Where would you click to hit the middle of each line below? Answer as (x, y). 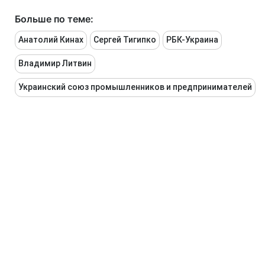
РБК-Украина (192, 40)
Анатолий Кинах (51, 40)
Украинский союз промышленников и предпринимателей (135, 87)
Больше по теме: (54, 19)
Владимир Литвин (55, 63)
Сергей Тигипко (125, 40)
